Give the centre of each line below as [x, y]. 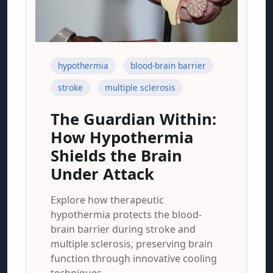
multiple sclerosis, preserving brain [132, 244]
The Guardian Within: [133, 119]
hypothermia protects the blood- [126, 214]
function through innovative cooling [134, 258]
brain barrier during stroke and [123, 229]
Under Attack [102, 174]
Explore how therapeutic [107, 200]
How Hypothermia [122, 137]
